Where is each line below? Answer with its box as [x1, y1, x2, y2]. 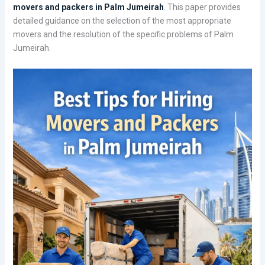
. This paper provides [163, 2, 241, 12]
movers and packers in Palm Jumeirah [12, 2, 164, 12]
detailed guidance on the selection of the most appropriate [12, 16, 231, 26]
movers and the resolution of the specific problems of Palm [12, 30, 234, 40]
